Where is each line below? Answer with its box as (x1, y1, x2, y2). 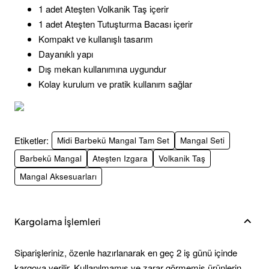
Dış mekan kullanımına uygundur (38, 62, 166, 75)
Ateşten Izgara (92, 152, 148, 164)
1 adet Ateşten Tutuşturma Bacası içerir (38, 17, 193, 30)
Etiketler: (14, 134, 49, 147)
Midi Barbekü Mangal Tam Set (57, 134, 169, 146)
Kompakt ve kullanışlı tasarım (38, 32, 153, 45)
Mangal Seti (180, 134, 225, 146)
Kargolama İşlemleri (14, 215, 100, 227)
